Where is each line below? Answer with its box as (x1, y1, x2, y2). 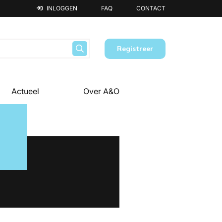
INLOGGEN (47, 4, 77, 12)
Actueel (11, 86, 40, 96)
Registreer (117, 44, 153, 53)
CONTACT (136, 4, 166, 12)
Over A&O (83, 86, 120, 96)
